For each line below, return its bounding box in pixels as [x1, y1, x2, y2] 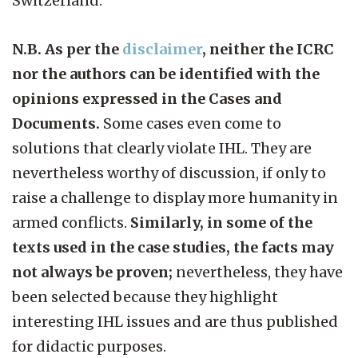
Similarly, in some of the [127, 213, 312, 232]
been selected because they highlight [12, 287, 278, 306]
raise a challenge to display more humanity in [12, 188, 338, 207]
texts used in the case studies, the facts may [12, 237, 334, 257]
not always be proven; [12, 262, 176, 281]
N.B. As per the [12, 39, 122, 58]
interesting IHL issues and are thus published [12, 312, 338, 331]
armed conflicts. [12, 213, 127, 232]
